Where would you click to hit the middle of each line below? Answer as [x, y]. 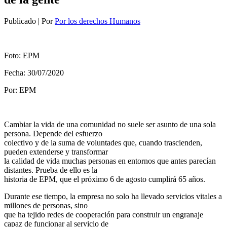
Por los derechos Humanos [98, 21]
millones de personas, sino [46, 205]
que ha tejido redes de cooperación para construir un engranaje [104, 214]
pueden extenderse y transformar [56, 152]
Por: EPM [20, 90]
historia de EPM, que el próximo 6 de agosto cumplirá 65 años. [105, 179]
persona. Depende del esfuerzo [53, 133]
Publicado [20, 21]
